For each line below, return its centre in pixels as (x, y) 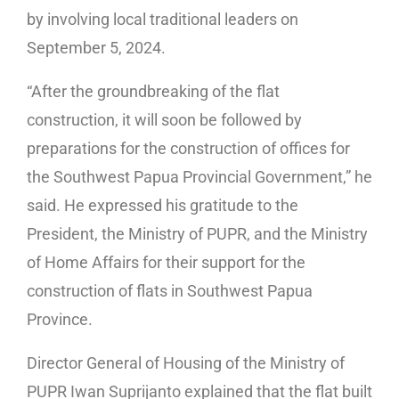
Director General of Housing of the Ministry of (186, 363)
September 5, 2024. (96, 48)
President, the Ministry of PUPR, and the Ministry (197, 234)
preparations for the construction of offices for (188, 149)
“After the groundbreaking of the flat (153, 92)
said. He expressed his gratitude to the (163, 206)
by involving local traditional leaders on (163, 20)
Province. (60, 320)
